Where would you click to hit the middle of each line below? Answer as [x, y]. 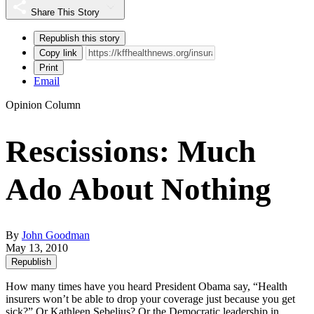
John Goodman [56, 235]
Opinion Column [43, 104]
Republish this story [80, 38]
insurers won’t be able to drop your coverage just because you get [150, 299]
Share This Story [65, 12]
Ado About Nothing [138, 189]
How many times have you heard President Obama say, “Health [146, 286]
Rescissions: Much [131, 151]
